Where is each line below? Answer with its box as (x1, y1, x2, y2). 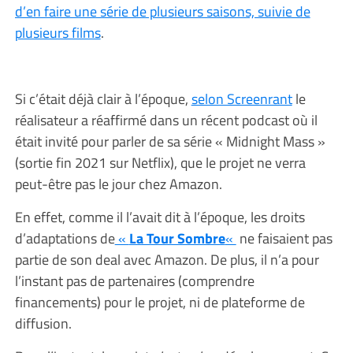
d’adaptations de (14, 226, 115, 249)
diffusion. (14, 311, 72, 334)
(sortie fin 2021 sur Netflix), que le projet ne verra (14, 150, 306, 173)
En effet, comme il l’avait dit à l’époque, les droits (14, 205, 305, 228)
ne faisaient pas (236, 226, 333, 249)
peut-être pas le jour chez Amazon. (14, 172, 222, 195)
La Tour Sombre (128, 226, 225, 249)
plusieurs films (14, 20, 101, 43)
